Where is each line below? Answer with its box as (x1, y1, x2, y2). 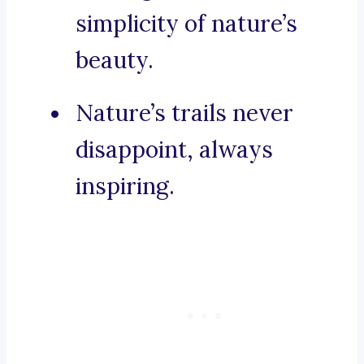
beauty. (76, 45, 154, 76)
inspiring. (76, 171, 175, 201)
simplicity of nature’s (76, 9, 297, 39)
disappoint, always (76, 135, 273, 165)
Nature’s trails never (76, 98, 293, 128)
